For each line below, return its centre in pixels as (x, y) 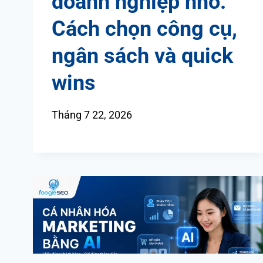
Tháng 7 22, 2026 (92, 115)
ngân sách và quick (142, 56)
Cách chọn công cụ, (144, 29)
